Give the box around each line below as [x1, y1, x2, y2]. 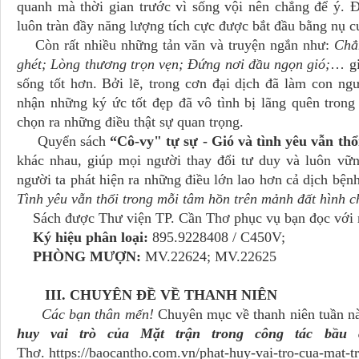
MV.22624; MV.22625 [141, 248, 276, 264]
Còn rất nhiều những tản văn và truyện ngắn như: [17, 37, 334, 53]
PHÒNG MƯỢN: [17, 248, 141, 264]
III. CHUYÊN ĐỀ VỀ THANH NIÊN [45, 287, 277, 303]
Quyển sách [17, 133, 111, 149]
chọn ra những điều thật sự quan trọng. [17, 114, 248, 130]
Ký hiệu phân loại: [17, 229, 148, 245]
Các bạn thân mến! [37, 306, 158, 322]
